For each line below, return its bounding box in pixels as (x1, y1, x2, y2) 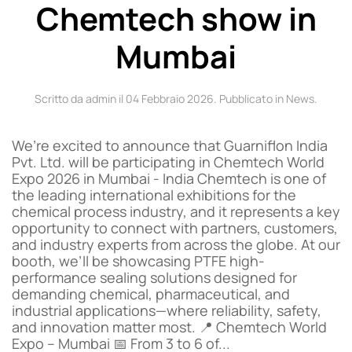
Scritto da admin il (35, 91, 126, 106)
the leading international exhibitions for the (12, 185, 296, 204)
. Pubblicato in (214, 91, 286, 106)
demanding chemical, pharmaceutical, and (12, 284, 290, 303)
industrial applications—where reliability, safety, (12, 301, 321, 320)
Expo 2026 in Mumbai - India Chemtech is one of (12, 169, 326, 188)
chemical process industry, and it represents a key (12, 202, 340, 221)
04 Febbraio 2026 (126, 91, 214, 106)
